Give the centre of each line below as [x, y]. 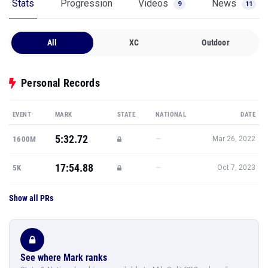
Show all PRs [31, 198]
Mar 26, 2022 [234, 139]
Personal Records [60, 83]
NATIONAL [171, 115]
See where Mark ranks [64, 258]
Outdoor [216, 42]
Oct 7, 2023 [236, 167]
